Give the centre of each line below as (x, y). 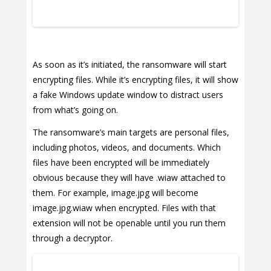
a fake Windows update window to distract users (128, 95)
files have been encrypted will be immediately (121, 163)
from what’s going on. (75, 110)
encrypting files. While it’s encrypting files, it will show (135, 80)
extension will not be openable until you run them (129, 223)
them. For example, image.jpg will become (116, 193)
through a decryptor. (73, 238)
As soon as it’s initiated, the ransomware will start (130, 65)
